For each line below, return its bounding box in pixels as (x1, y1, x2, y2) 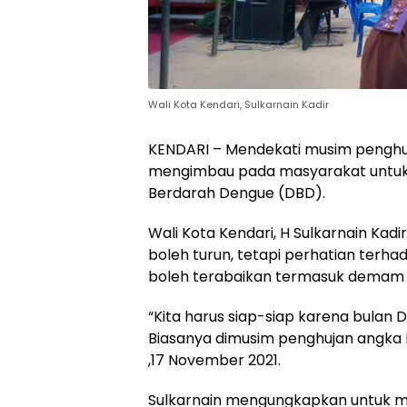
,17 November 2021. (148, 349, 281, 371)
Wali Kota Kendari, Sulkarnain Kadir (148, 96, 329, 112)
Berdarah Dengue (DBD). (148, 182, 325, 203)
